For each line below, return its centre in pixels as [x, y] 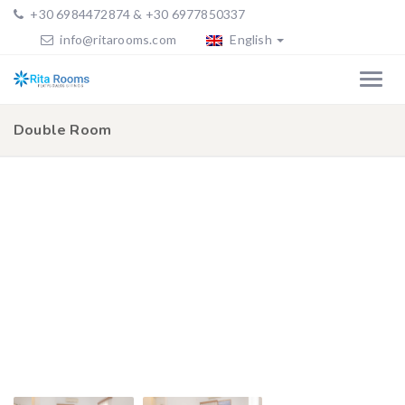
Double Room [63, 130]
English [250, 39]
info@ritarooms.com [118, 39]
